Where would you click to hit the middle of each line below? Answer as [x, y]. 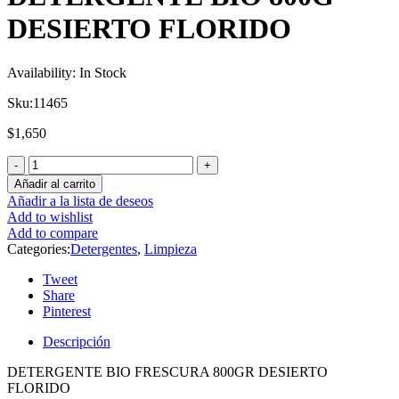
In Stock [103, 72]
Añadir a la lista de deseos [80, 200]
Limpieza [171, 248]
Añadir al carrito [55, 183]
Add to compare [53, 232]
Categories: [39, 248]
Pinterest [67, 311]
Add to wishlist [50, 216]
